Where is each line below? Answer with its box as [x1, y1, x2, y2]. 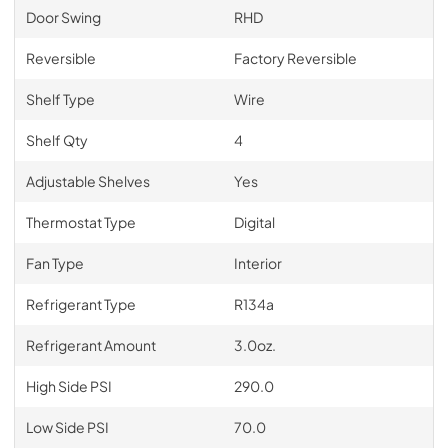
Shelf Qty [25, 131, 88, 149]
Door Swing [25, 8, 101, 26]
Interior [233, 254, 282, 272]
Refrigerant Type [25, 295, 136, 313]
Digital [233, 213, 275, 231]
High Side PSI [25, 377, 112, 395]
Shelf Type [25, 90, 95, 108]
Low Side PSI [25, 418, 109, 436]
